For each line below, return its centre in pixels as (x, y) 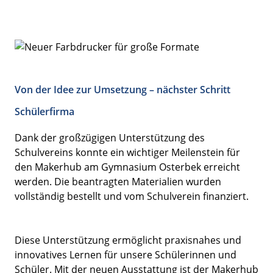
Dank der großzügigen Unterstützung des (110, 137)
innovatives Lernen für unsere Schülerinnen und (126, 254)
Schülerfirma (44, 111)
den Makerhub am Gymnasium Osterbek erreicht (127, 167)
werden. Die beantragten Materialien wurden (118, 181)
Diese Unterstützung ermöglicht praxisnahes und (128, 240)
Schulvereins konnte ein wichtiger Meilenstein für (127, 152)
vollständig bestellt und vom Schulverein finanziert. (132, 196)
